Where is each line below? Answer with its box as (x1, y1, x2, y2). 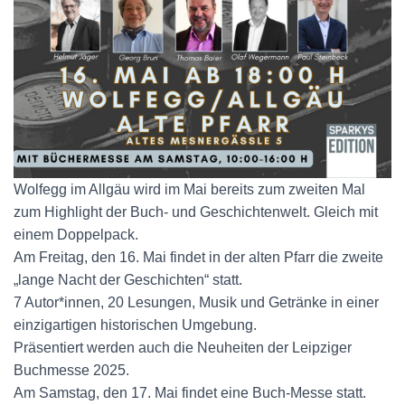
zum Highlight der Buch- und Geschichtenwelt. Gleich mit (14, 204, 378, 221)
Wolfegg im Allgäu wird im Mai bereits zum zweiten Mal (14, 182, 365, 198)
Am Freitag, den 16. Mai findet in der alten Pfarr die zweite (14, 250, 383, 266)
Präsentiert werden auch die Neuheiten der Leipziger (14, 340, 352, 356)
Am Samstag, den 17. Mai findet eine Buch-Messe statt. (14, 385, 366, 401)
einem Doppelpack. (14, 227, 138, 243)
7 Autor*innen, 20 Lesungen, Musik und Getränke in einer (14, 295, 379, 311)
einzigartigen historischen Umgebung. (14, 317, 257, 334)
